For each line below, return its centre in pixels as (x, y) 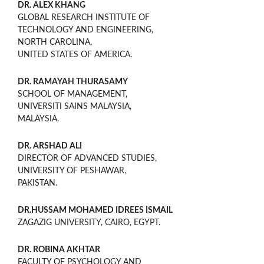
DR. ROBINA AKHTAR (59, 250)
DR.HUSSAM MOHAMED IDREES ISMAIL (95, 210)
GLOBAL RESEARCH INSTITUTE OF (84, 17)
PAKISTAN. (37, 183)
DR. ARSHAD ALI (50, 146)
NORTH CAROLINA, (55, 42)
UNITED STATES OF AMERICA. (75, 55)
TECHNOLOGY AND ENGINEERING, (85, 30)
